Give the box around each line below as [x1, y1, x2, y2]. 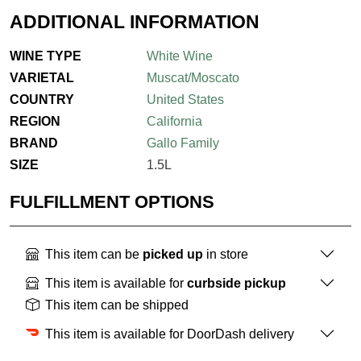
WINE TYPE [10, 49, 81, 64]
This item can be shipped [45, 298, 189, 313]
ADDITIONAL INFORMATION [10, 11, 259, 33]
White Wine [146, 49, 213, 64]
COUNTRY [10, 93, 74, 107]
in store [203, 247, 248, 261]
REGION [10, 114, 60, 129]
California [146, 114, 202, 129]
